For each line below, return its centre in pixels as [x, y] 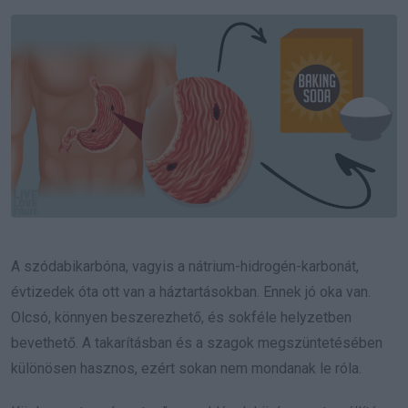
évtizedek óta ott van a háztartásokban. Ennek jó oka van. [191, 291]
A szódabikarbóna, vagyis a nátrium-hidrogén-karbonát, [185, 266]
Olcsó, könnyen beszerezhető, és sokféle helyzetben [181, 317]
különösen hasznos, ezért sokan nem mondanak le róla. [186, 368]
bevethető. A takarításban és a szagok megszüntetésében [197, 342]
